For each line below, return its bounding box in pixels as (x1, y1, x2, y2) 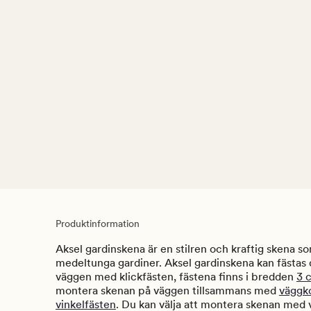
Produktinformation (56, 218, 140, 230)
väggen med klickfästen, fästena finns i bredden (56, 270, 296, 284)
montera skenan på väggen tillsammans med (56, 284, 279, 298)
